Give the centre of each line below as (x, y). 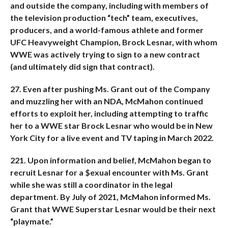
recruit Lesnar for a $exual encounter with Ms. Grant (109, 172)
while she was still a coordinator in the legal (91, 184)
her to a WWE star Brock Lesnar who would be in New (111, 125)
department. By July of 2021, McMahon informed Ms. (110, 197)
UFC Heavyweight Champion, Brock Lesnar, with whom (113, 42)
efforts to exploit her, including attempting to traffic (109, 113)
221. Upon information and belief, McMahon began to (110, 160)
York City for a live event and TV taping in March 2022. (112, 138)
